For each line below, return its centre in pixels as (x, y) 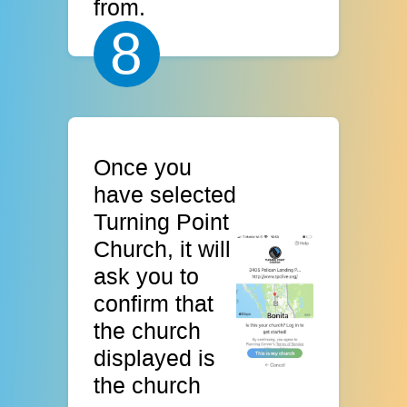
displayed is (155, 357)
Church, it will (163, 248)
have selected (165, 194)
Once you (143, 167)
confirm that (154, 303)
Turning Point (162, 221)
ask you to (147, 276)
